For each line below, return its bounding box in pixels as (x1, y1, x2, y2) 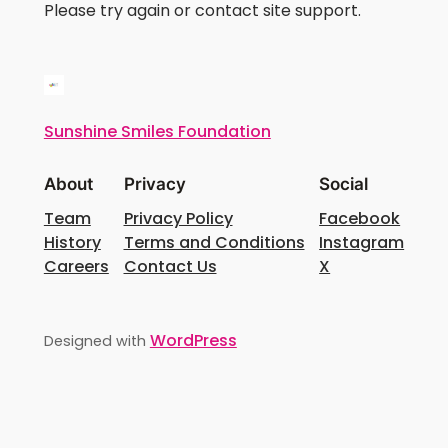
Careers (43, 254, 109, 278)
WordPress (149, 328, 237, 352)
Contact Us (123, 254, 217, 278)
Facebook (319, 206, 401, 230)
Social (319, 173, 369, 194)
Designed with (43, 330, 150, 351)
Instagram (319, 230, 405, 254)
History (43, 230, 101, 254)
